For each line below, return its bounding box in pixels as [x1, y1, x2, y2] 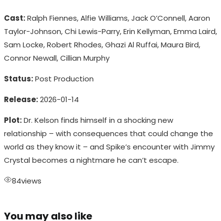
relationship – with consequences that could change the [4, 128, 213, 139]
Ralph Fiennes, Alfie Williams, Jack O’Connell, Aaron [25, 13, 210, 24]
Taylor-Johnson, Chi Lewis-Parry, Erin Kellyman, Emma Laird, [4, 26, 217, 37]
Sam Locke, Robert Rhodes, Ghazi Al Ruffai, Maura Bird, [4, 39, 200, 50]
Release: [4, 94, 38, 105]
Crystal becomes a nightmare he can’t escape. [4, 155, 179, 166]
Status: [4, 74, 33, 84]
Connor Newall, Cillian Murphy [4, 53, 110, 64]
